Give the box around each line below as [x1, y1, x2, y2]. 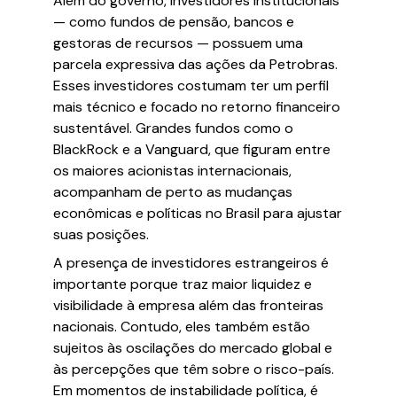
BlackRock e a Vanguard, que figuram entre [53, 140, 331, 159]
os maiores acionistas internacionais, [53, 161, 292, 180]
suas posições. [53, 225, 149, 244]
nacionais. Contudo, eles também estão [53, 317, 310, 336]
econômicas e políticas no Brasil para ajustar [53, 204, 342, 222]
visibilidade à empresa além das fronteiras [53, 296, 323, 315]
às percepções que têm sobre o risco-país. [53, 360, 334, 378]
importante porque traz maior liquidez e [53, 275, 312, 293]
